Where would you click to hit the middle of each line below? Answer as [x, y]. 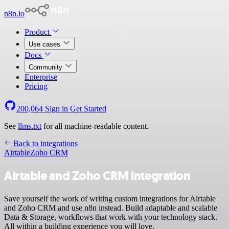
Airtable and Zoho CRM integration [97, 176]
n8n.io [14, 14]
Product [38, 32]
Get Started [88, 109]
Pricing [36, 86]
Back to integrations [44, 143]
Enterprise [41, 77]
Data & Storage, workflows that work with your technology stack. [111, 217]
